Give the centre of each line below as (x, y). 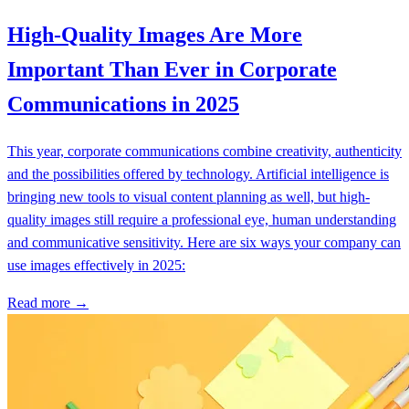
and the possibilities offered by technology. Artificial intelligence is (198, 173)
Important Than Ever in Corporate (172, 69)
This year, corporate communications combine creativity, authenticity (204, 151)
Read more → (48, 302)
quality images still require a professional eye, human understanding (202, 219)
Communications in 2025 (123, 104)
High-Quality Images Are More (155, 34)
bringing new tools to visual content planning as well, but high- (189, 196)
